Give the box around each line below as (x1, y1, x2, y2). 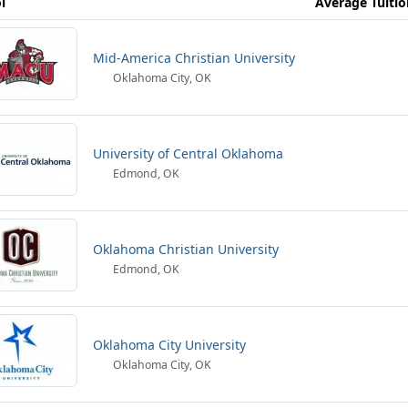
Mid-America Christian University (93, 49, 295, 66)
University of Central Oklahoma (93, 145, 283, 162)
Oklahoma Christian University (93, 240, 279, 258)
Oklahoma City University (93, 336, 246, 353)
